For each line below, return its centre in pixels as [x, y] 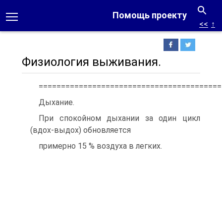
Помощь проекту [150, 15]
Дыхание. [56, 102]
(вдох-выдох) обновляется [81, 130]
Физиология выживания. [91, 62]
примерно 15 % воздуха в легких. [100, 146]
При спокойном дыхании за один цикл [119, 118]
